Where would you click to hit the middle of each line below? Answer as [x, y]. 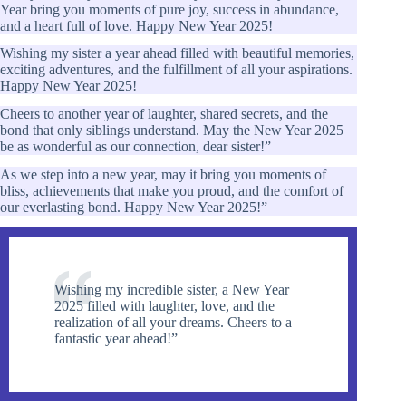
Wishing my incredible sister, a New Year [172, 289]
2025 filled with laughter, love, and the [164, 305]
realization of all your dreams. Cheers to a [173, 322]
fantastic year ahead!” [116, 338]
